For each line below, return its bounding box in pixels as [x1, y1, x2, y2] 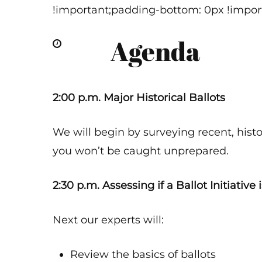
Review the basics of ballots [70, 248, 216, 261]
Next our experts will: [53, 213, 164, 226]
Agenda [111, 33, 201, 68]
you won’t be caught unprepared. [53, 144, 229, 157]
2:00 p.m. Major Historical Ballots [53, 91, 226, 104]
